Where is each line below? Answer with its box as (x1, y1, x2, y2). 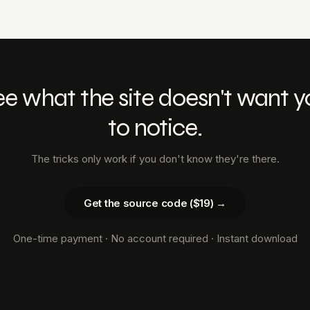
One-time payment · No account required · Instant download (12, 232, 298, 245)
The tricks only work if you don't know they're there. (30, 152, 280, 165)
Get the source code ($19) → (84, 197, 226, 210)
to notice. (107, 113, 203, 143)
